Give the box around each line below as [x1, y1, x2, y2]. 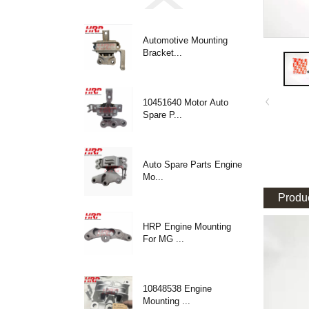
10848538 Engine [143, 283, 184, 294]
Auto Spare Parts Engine [143, 159, 215, 170]
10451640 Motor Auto [143, 97, 228, 108]
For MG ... [143, 234, 184, 245]
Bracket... [143, 47, 182, 58]
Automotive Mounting [143, 34, 228, 46]
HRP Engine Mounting [143, 221, 231, 232]
